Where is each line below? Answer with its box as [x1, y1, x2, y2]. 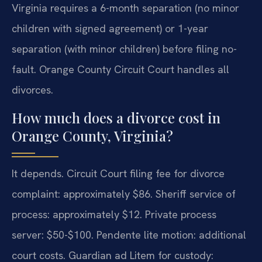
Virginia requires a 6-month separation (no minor [12, 1, 239, 15]
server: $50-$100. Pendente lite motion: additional [12, 227, 246, 242]
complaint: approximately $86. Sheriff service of [12, 187, 236, 201]
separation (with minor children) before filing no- [12, 42, 237, 56]
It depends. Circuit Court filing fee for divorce [12, 166, 225, 180]
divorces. [12, 83, 53, 97]
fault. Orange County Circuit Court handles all [12, 63, 229, 77]
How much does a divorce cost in [12, 108, 220, 127]
